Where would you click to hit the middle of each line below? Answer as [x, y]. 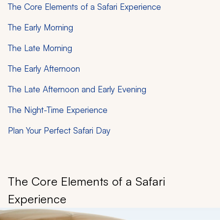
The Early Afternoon [44, 68]
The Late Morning [40, 48]
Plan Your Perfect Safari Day [59, 130]
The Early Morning [41, 27]
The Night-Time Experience [58, 110]
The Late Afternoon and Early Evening [77, 89]
